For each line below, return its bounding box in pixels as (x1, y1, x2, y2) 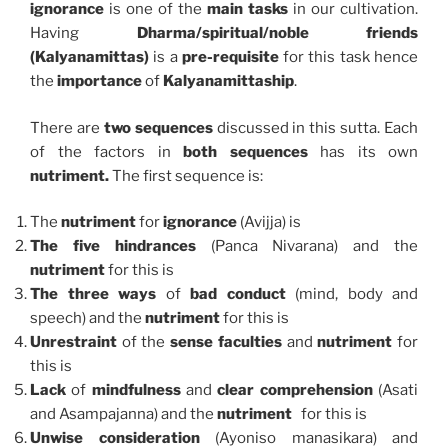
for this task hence (278, 48, 419, 67)
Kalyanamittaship (163, 72, 294, 91)
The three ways (30, 285, 166, 304)
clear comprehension (217, 381, 373, 400)
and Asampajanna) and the (30, 405, 217, 424)
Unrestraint (30, 333, 122, 352)
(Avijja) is (240, 213, 301, 232)
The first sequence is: (109, 166, 263, 185)
